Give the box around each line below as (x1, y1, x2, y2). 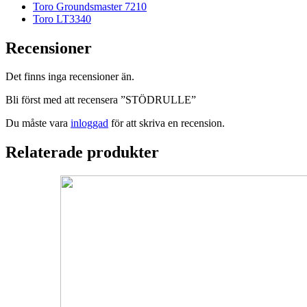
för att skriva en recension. (108, 117, 225, 130)
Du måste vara (5, 117, 71, 130)
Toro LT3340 (33, 12, 91, 25)
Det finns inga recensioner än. (5, 71, 134, 83)
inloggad (71, 117, 108, 130)
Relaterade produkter (5, 143, 159, 162)
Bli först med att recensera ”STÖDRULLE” (5, 94, 196, 106)
